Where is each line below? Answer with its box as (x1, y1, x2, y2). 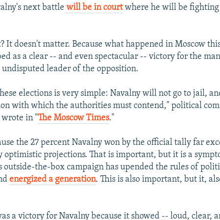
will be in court (64, 2, 123, 12)
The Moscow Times (38, 113, 110, 123)
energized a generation (9, 174, 96, 184)
